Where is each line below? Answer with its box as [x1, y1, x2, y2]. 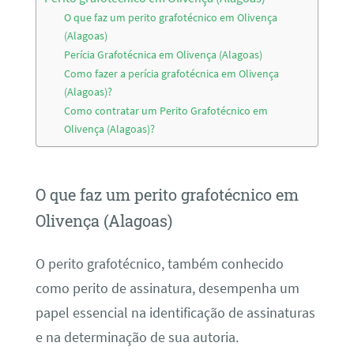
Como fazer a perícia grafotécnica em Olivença [64, 66, 280, 81]
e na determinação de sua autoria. [35, 328, 239, 346]
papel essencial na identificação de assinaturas [35, 303, 315, 322]
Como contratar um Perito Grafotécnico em [64, 103, 269, 118]
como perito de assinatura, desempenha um [35, 279, 299, 297]
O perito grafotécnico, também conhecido [35, 254, 284, 273]
